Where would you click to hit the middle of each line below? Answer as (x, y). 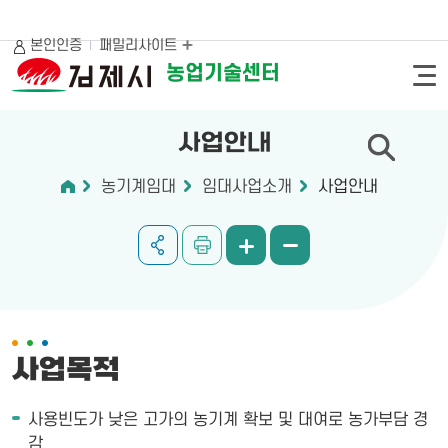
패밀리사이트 (140, 45)
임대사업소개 (246, 187)
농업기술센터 (223, 73)
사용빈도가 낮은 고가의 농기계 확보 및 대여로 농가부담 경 (228, 420)
